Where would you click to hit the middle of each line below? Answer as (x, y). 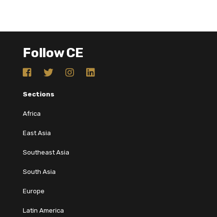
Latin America (43, 210)
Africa (32, 113)
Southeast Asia (46, 152)
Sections (39, 94)
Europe (34, 191)
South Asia (39, 171)
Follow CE (53, 53)
